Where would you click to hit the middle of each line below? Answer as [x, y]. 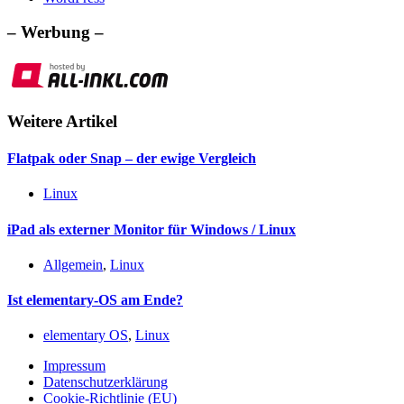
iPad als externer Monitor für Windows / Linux [151, 229]
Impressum [74, 366]
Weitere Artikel [62, 121]
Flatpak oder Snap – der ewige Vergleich [132, 159]
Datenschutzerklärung [106, 382]
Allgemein [73, 264]
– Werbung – [55, 32]
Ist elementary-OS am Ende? [95, 300]
